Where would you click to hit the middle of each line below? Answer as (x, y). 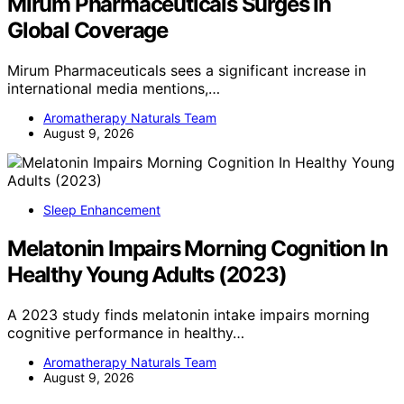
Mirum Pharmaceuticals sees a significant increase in (187, 71)
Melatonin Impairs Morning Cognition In (197, 249)
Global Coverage (88, 31)
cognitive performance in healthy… (126, 332)
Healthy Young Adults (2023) (147, 275)
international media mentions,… (114, 89)
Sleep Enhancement (102, 210)
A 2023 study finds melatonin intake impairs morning (188, 314)
